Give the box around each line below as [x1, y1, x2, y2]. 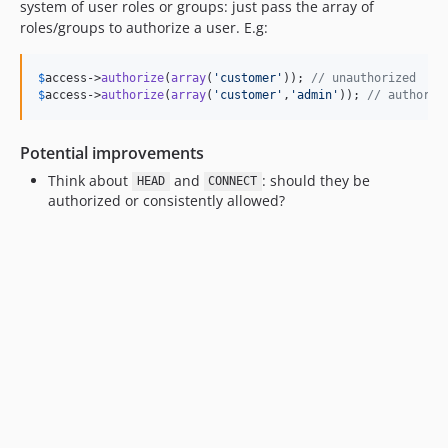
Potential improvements [20, 141, 204, 164]
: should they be [262, 170, 370, 190]
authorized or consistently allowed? [48, 190, 285, 210]
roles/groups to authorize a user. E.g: [20, 17, 268, 37]
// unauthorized [311, 70, 416, 85]
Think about [48, 170, 132, 190]
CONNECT [208, 174, 258, 189]
